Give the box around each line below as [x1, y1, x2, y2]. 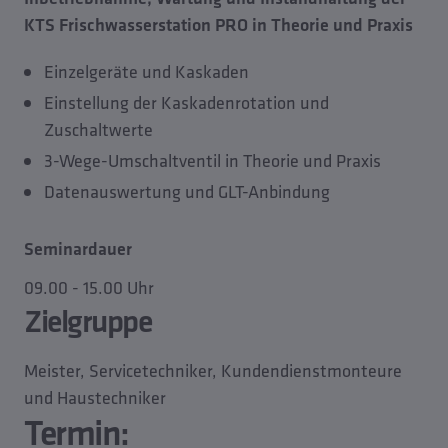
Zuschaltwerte [44, 117, 153, 142]
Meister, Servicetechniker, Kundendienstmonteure [24, 358, 402, 383]
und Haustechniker [24, 385, 166, 410]
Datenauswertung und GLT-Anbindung [44, 179, 330, 204]
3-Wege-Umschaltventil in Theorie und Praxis [44, 148, 381, 173]
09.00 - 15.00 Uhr [24, 275, 154, 300]
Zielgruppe [24, 300, 151, 341]
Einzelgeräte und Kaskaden [44, 59, 249, 84]
